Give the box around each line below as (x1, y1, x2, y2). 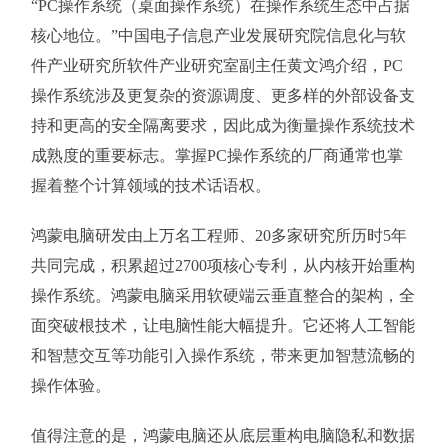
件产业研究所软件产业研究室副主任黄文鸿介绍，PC (30, 57, 403, 74)
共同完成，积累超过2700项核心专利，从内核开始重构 (30, 257, 415, 274)
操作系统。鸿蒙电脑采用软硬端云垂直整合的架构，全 (30, 287, 415, 304)
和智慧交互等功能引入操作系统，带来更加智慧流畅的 (30, 347, 415, 364)
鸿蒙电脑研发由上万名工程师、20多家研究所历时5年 (30, 227, 407, 244)
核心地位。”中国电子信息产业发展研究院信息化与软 (30, 27, 406, 44)
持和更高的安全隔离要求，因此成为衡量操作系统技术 (30, 117, 415, 134)
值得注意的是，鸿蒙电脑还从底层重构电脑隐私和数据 (30, 427, 415, 444)
